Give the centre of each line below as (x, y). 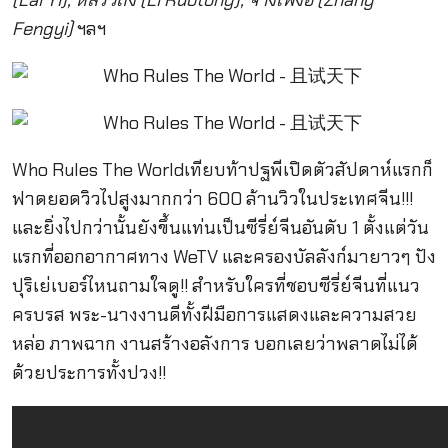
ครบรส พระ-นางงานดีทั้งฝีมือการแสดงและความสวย (214, 315)
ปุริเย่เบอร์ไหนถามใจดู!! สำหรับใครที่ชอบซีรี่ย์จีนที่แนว (215, 286)
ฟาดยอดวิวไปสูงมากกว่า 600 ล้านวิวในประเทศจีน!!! (212, 199)
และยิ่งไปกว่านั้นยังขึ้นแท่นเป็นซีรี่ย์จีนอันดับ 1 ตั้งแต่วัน (220, 228)
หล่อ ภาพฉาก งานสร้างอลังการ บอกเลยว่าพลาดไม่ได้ (214, 344)
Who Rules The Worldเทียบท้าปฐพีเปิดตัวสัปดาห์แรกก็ (222, 170)
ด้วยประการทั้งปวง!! (88, 373)
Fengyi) (42, 28)
